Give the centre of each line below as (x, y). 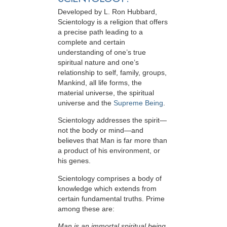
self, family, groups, (136, 73)
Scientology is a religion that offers (113, 22)
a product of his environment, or (109, 151)
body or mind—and (113, 130)
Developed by (81, 12)
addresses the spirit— (131, 120)
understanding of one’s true (102, 52)
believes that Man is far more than (112, 141)
